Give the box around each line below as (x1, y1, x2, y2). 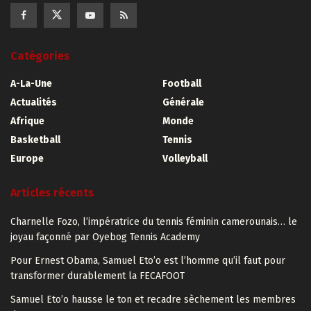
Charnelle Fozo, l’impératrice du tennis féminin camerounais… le (10, 216, 297, 228)
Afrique (10, 115, 44, 128)
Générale (162, 96, 204, 109)
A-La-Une (10, 78, 52, 90)
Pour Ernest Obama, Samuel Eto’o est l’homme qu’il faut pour (10, 255, 285, 267)
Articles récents (10, 186, 94, 200)
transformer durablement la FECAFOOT (10, 270, 185, 283)
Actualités (10, 96, 57, 109)
